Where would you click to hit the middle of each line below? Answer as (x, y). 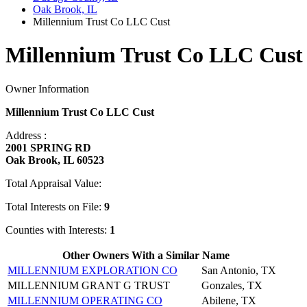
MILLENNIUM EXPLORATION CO (93, 270)
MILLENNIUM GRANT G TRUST (89, 285)
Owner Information (47, 88)
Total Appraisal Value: (53, 183)
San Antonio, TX (239, 270)
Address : (26, 135)
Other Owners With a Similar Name (146, 255)
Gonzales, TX (232, 285)
